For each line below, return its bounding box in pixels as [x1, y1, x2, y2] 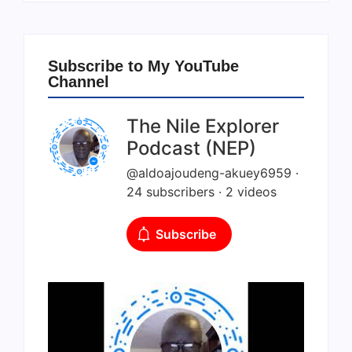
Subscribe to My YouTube [48, 57, 239, 75]
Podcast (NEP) [126, 137, 256, 160]
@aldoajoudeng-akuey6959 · [126, 165, 299, 181]
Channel [48, 73, 109, 91]
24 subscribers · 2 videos [126, 184, 277, 200]
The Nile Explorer [126, 115, 279, 138]
